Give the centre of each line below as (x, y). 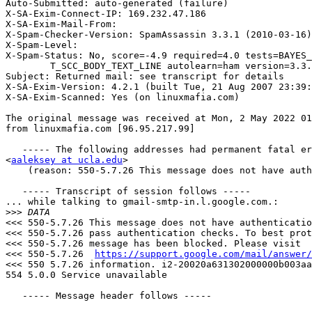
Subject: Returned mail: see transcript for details (145, 77)
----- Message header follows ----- (14, 296)
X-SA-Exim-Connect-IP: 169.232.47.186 (106, 14)
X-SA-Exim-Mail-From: (64, 24)
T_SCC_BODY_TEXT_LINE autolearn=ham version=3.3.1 (28, 66)
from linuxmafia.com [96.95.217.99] (100, 129)
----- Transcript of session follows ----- (14, 192)
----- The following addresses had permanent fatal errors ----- (14, 150)
